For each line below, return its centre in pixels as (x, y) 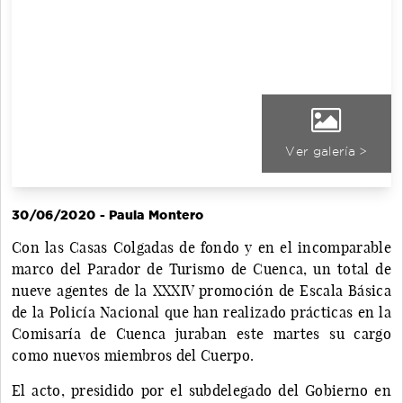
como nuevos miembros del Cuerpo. (133, 355)
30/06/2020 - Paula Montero (108, 215)
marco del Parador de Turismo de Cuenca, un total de (201, 269)
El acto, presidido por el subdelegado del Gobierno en (201, 390)
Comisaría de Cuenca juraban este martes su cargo (201, 333)
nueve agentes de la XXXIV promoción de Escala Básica (201, 290)
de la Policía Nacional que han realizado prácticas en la (201, 312)
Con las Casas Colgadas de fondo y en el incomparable (201, 247)
